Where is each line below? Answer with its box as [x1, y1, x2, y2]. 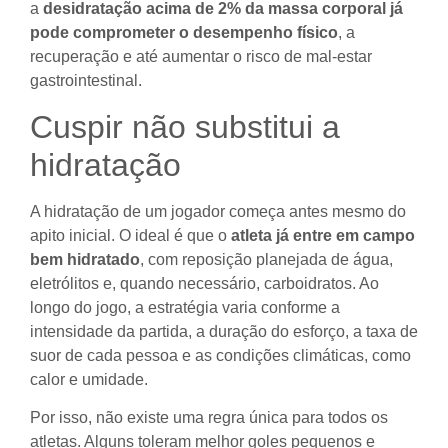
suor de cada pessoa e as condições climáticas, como [30, 346, 411, 364]
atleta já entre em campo [231, 226, 415, 244]
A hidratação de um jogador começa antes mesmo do [30, 202, 406, 220]
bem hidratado [30, 250, 140, 268]
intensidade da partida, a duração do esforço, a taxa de [30, 322, 418, 340]
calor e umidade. [30, 370, 148, 388]
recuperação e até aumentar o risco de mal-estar [30, 48, 372, 66]
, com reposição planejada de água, [140, 250, 393, 268]
